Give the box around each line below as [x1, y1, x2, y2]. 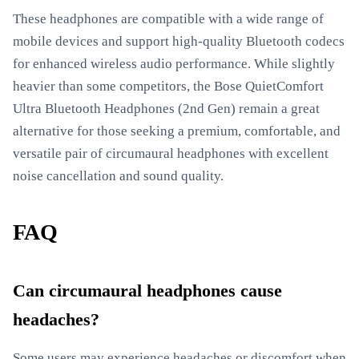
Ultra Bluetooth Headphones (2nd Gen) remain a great [13, 101, 320, 116]
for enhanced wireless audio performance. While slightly [13, 56, 335, 71]
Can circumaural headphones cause [13, 281, 282, 301]
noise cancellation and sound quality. [13, 168, 224, 184]
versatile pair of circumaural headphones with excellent [13, 146, 329, 161]
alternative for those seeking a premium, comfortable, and [13, 123, 341, 139]
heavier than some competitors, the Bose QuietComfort [13, 79, 324, 94]
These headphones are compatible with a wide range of [13, 11, 324, 26]
